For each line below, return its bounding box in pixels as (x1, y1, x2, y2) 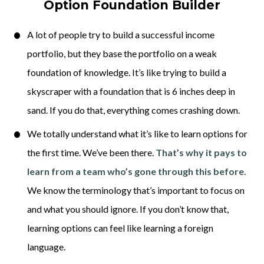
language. (27, 241, 67, 253)
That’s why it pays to (155, 147, 247, 159)
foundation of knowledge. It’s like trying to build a (27, 67, 226, 78)
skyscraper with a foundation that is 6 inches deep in (27, 85, 235, 97)
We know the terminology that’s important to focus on (27, 184, 245, 196)
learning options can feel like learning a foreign (27, 222, 213, 234)
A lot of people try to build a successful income (27, 29, 214, 41)
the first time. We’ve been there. (27, 147, 156, 159)
